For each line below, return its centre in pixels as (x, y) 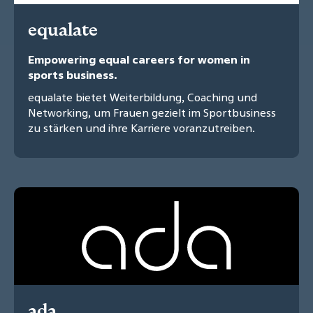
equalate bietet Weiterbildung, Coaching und (143, 97)
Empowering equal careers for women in (139, 60)
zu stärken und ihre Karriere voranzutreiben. (141, 128)
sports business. (73, 75)
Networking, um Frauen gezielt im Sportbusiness (152, 113)
